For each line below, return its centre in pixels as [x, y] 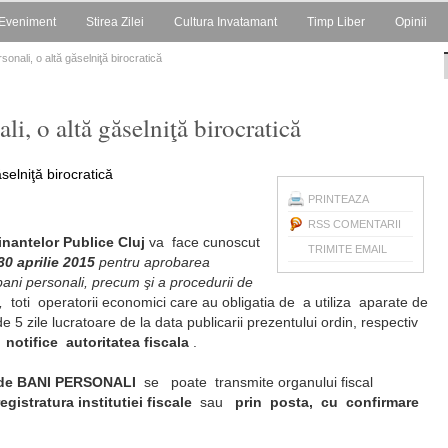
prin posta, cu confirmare [327, 402]
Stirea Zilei [115, 22]
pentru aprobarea [154, 262]
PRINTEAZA [338, 199]
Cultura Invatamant [225, 22]
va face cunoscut [202, 242]
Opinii [411, 22]
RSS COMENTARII [354, 224]
